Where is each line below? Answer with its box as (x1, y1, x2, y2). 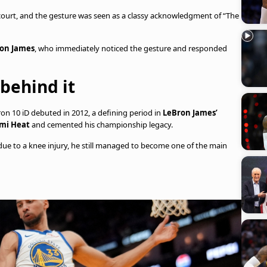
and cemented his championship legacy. (30, 119, 173, 130)
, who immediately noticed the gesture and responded (35, 43, 227, 54)
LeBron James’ (163, 107, 218, 118)
